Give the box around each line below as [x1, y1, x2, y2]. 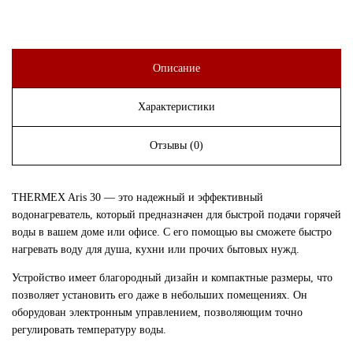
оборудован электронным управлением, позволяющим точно [12, 307, 303, 318]
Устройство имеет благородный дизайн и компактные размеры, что [12, 272, 333, 284]
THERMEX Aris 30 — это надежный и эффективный [12, 191, 263, 203]
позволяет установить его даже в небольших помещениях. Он [12, 289, 307, 301]
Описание [153, 62, 200, 74]
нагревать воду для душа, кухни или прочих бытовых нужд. [12, 243, 299, 255]
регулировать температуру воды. [12, 324, 166, 336]
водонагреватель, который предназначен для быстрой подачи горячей [12, 209, 341, 221]
